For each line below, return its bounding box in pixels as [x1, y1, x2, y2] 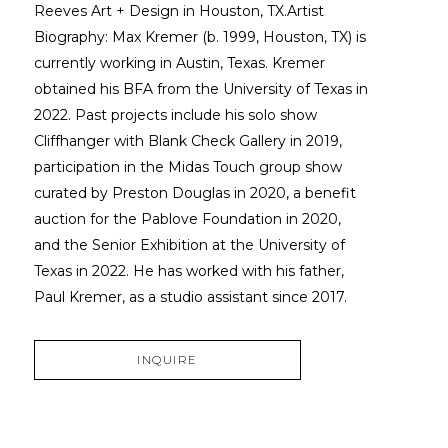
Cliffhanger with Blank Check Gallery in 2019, [33, 131, 342, 150]
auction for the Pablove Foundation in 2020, [33, 209, 341, 228]
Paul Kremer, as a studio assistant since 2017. [33, 287, 347, 306]
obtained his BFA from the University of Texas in [33, 79, 368, 98]
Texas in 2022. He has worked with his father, [33, 261, 344, 280]
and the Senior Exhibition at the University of [33, 235, 345, 254]
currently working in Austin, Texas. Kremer [33, 53, 325, 72]
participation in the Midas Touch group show [33, 157, 342, 176]
